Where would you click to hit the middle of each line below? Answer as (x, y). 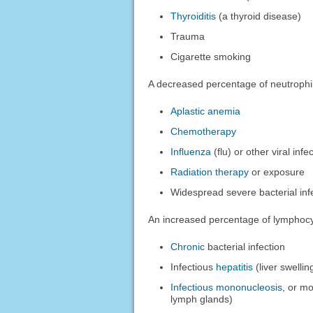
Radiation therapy (210, 172)
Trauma (188, 37)
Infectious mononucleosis (227, 287)
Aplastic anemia (206, 111)
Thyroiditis (194, 16)
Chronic (188, 247)
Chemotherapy (204, 132)
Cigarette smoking (211, 57)
